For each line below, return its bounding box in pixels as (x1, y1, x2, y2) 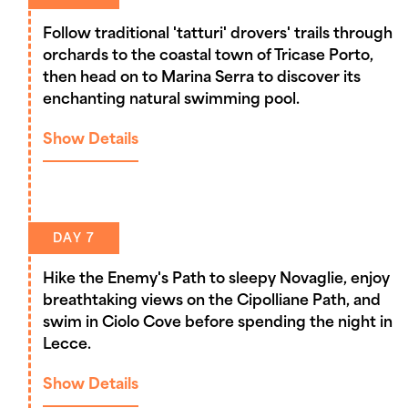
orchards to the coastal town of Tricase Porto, (43, 48, 373, 64)
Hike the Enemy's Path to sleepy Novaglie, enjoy (43, 271, 390, 287)
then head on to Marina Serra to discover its (43, 70, 361, 86)
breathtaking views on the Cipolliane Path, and (43, 293, 381, 309)
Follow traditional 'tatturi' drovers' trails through (43, 26, 393, 42)
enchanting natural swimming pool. (43, 92, 300, 107)
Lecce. (43, 337, 91, 352)
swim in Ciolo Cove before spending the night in (43, 315, 393, 331)
